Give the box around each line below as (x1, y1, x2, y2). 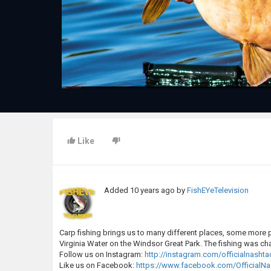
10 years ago (130, 186, 175, 195)
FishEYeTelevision (187, 186, 249, 195)
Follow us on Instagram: (59, 250, 143, 260)
